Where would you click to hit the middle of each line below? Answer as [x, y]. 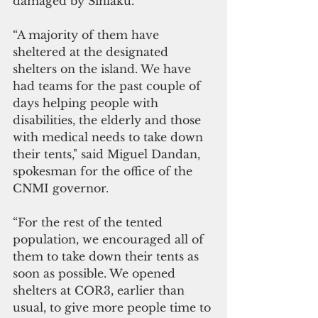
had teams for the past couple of [109, 86]
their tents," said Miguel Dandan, [108, 154]
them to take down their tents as [108, 256]
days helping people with [87, 103]
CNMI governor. [61, 188]
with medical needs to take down [110, 137]
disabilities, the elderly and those [109, 120]
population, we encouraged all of [110, 239]
